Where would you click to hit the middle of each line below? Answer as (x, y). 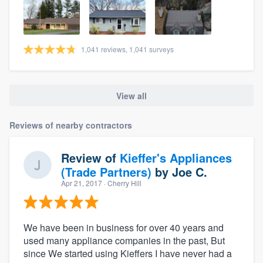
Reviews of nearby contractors (71, 125)
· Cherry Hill (122, 183)
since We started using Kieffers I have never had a (128, 253)
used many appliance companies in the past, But (124, 240)
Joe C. (190, 171)
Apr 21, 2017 (82, 183)
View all (131, 95)
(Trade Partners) (106, 171)
